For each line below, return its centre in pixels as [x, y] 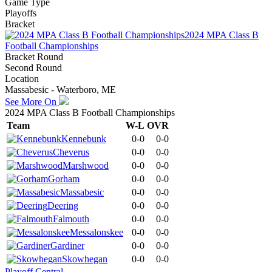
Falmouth [71, 219]
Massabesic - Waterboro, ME [60, 90]
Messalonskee [97, 233]
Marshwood [86, 166]
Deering [63, 206]
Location [22, 79]
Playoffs [21, 13]
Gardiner [67, 246]
